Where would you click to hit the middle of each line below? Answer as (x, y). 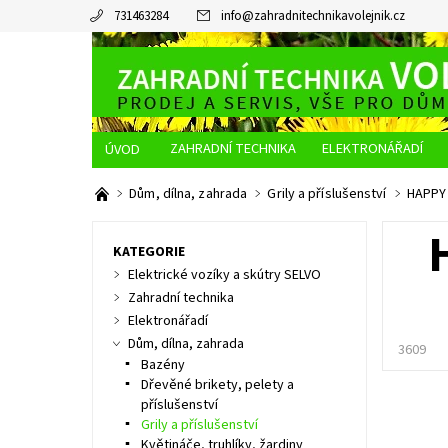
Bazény (162, 365)
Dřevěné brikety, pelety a (217, 385)
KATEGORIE (148, 252)
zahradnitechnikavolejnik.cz (329, 16)
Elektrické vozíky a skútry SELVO (224, 275)
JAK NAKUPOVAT (219, 184)
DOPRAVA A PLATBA (355, 184)
